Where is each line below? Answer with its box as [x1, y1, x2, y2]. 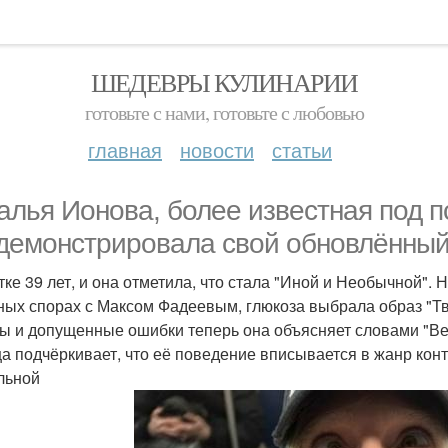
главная [88, 135, 162, 164]
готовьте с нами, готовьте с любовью [84, 99, 364, 126]
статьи [272, 135, 332, 164]
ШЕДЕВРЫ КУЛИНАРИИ [90, 65, 358, 99]
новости [180, 135, 254, 164]
